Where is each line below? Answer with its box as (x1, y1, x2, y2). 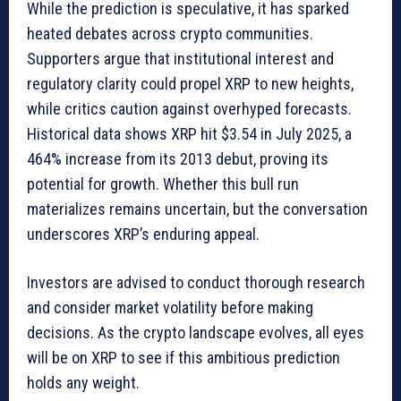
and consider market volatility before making (27, 297, 313, 317)
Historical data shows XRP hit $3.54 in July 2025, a (27, 124, 352, 143)
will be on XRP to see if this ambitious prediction (27, 347, 340, 367)
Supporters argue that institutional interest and (27, 48, 334, 68)
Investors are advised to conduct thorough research (27, 272, 365, 292)
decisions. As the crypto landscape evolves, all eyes (27, 322, 364, 342)
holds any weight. (27, 372, 140, 392)
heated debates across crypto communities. (27, 23, 313, 43)
